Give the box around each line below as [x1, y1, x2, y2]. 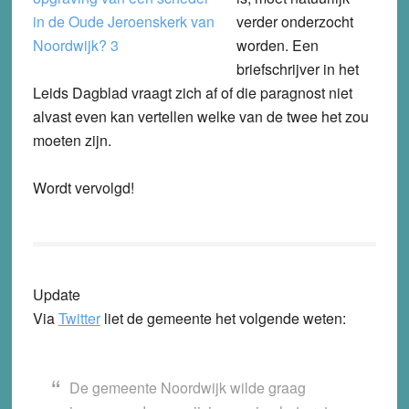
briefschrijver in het [236, 58, 359, 80]
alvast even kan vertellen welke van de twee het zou [32, 106, 369, 128]
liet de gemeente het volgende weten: [100, 308, 346, 330]
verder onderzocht [236, 11, 353, 33]
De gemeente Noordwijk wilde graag [68, 377, 306, 399]
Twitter [58, 308, 100, 330]
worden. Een [236, 35, 319, 57]
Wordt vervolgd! [32, 177, 134, 199]
